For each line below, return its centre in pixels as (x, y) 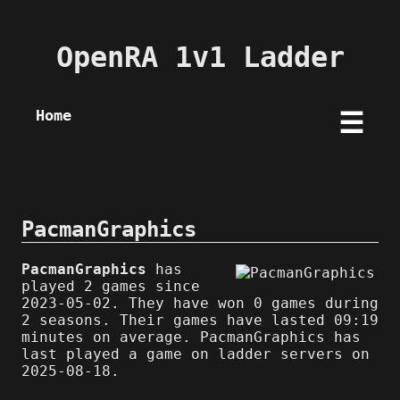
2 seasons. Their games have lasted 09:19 (200, 320)
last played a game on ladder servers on (196, 354)
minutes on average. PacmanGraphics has (191, 337)
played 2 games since (111, 286)
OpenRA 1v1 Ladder (200, 58)
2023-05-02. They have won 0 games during (200, 303)
